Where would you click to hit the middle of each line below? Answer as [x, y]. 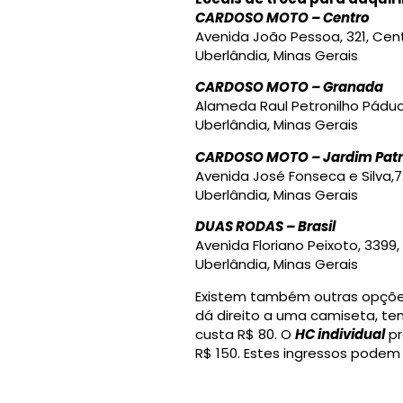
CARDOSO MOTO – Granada [289, 87]
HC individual [340, 334]
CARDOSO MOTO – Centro [282, 17]
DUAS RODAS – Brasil [265, 227]
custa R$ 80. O [245, 334]
